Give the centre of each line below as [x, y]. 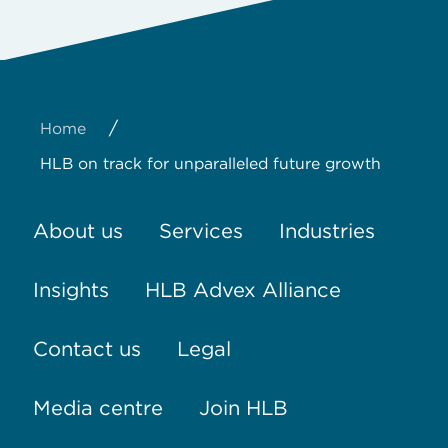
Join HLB [243, 407]
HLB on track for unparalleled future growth [210, 164]
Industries [326, 230]
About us [77, 230]
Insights [70, 289]
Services [200, 230]
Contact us [86, 348]
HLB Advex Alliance [242, 289]
